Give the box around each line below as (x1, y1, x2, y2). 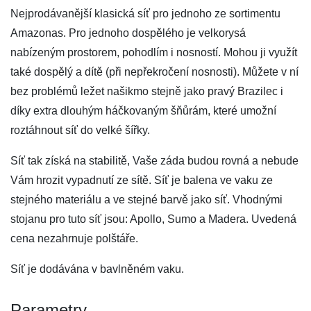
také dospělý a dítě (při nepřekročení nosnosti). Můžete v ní (10, 66, 299, 78)
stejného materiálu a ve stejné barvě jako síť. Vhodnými (10, 194, 283, 205)
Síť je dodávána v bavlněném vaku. (10, 263, 184, 275)
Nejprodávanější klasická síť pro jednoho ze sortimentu (10, 8, 280, 19)
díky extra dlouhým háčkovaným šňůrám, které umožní (10, 105, 276, 117)
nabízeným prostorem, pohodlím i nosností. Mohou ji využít (10, 47, 297, 58)
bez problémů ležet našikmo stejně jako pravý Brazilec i (10, 85, 283, 97)
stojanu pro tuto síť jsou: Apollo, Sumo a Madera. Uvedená (10, 213, 296, 225)
